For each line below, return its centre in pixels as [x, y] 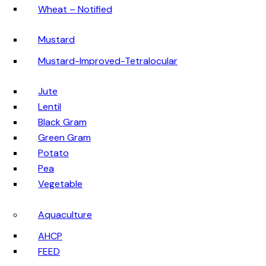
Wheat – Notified [75, 9]
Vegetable [60, 184]
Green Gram [64, 138]
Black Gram [62, 122]
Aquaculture [65, 214]
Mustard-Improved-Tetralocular [108, 61]
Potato [53, 153]
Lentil [50, 107]
